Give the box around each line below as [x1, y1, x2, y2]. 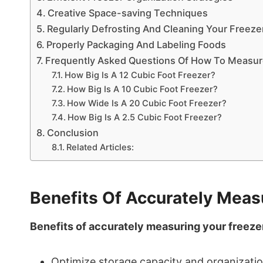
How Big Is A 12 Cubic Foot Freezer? [64, 70, 215, 80]
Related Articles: [66, 142, 134, 153]
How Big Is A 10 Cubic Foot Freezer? [66, 84, 218, 95]
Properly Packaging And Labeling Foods [46, 39, 227, 50]
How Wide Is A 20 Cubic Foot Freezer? [66, 98, 227, 109]
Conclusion [47, 127, 99, 139]
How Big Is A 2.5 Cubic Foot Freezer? [67, 112, 222, 123]
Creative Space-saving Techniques [48, 7, 208, 19]
